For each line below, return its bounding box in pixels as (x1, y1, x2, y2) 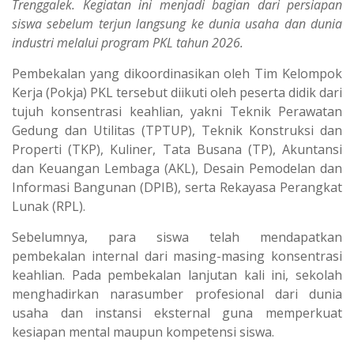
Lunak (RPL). (12, 198, 85, 216)
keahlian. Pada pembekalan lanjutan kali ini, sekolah (12, 266, 342, 284)
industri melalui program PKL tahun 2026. (12, 34, 243, 52)
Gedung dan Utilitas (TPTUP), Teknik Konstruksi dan (12, 122, 342, 140)
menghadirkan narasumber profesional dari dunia (12, 285, 342, 303)
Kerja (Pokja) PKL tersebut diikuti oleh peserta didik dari (12, 84, 342, 102)
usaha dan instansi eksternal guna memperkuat (12, 304, 342, 322)
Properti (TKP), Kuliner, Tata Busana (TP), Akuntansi (12, 141, 342, 159)
